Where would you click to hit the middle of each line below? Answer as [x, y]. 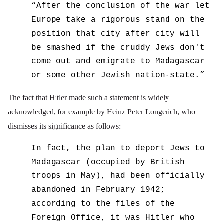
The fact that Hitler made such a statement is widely [88, 98]
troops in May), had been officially [118, 176]
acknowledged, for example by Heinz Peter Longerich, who [102, 112]
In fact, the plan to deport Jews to [118, 148]
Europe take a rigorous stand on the [118, 20]
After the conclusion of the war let [123, 6]
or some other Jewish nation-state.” [118, 76]
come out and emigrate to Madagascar [118, 62]
